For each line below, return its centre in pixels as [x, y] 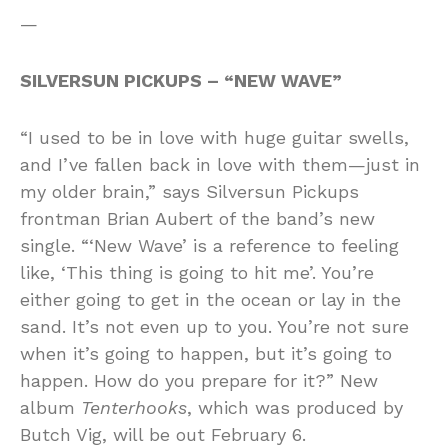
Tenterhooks [134, 407]
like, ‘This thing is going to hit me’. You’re [197, 272]
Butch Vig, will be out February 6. [163, 434]
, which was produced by [295, 407]
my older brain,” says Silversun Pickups [189, 191]
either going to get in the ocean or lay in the [210, 299]
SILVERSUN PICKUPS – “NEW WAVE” [181, 80]
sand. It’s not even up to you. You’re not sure [214, 326]
